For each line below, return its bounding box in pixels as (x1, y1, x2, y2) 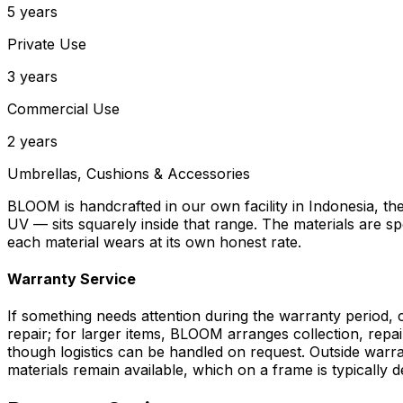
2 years (7, 131, 58, 150)
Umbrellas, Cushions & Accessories (7, 164, 250, 183)
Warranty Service (7, 269, 136, 288)
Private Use (7, 34, 86, 53)
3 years (7, 67, 58, 85)
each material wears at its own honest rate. (7, 232, 301, 251)
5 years (7, 2, 58, 21)
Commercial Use (7, 99, 120, 118)
